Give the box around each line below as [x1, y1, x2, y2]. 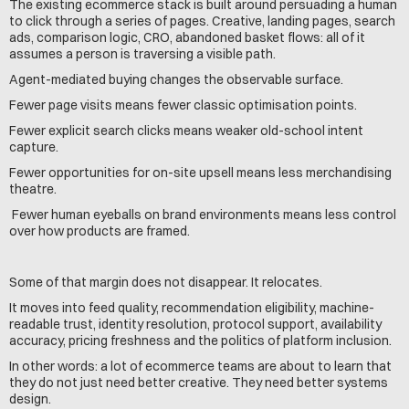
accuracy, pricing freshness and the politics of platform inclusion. [9, 332, 392, 349]
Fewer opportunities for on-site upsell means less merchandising [9, 164, 392, 181]
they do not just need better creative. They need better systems [9, 374, 388, 391]
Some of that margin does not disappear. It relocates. [9, 274, 322, 290]
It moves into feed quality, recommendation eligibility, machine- [9, 299, 374, 316]
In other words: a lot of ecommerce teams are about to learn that [9, 358, 392, 374]
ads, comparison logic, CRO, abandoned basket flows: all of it [9, 29, 365, 46]
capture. [9, 139, 58, 155]
